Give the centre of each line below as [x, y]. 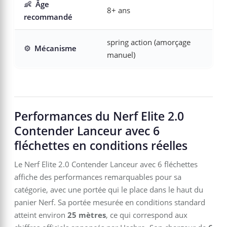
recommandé [48, 17]
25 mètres [87, 215]
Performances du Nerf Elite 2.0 [99, 116]
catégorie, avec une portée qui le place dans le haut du [109, 189]
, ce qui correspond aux [147, 215]
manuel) [121, 55]
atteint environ [41, 215]
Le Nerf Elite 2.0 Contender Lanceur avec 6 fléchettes [106, 164]
